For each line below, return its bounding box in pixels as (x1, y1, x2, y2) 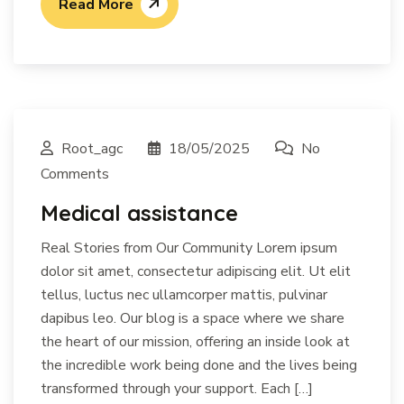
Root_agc (58, 138, 126, 159)
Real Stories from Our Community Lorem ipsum (41, 237, 337, 258)
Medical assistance (41, 198, 238, 226)
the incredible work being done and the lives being (41, 354, 357, 375)
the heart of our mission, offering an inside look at (41, 331, 350, 352)
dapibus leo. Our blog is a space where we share (41, 308, 344, 328)
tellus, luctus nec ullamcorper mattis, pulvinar (41, 284, 327, 305)
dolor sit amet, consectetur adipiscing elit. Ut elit (41, 261, 351, 281)
